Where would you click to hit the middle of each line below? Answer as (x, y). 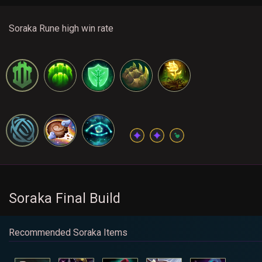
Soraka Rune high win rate (61, 29)
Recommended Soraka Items (68, 233)
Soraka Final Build (65, 199)
